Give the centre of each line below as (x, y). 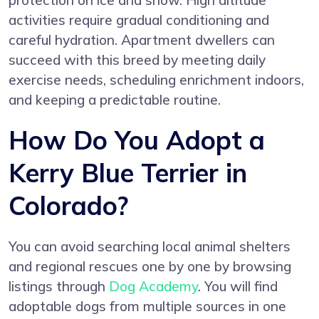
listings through (59, 287)
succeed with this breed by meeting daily (137, 60)
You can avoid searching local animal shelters (150, 247)
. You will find (238, 287)
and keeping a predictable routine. (115, 100)
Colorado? (68, 206)
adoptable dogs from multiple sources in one (147, 307)
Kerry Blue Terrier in (128, 173)
